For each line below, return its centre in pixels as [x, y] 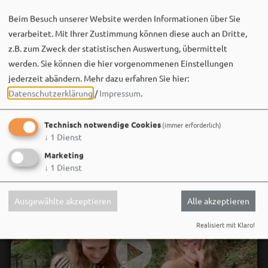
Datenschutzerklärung [51, 93]
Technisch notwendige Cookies [103, 124]
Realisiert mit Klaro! [226, 225]
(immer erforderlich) [192, 125]
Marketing [64, 155]
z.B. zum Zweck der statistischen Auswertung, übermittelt [118, 48]
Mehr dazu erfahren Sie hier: [136, 78]
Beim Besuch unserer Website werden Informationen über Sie [124, 18]
